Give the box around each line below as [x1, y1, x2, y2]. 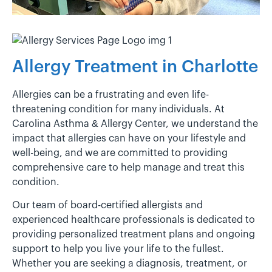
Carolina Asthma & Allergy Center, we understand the [12, 118, 258, 129]
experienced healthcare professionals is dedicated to [12, 215, 255, 225]
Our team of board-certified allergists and [12, 200, 203, 211]
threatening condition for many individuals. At [12, 104, 225, 114]
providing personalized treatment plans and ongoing [12, 229, 255, 240]
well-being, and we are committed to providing [12, 148, 228, 158]
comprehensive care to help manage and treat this [12, 162, 245, 172]
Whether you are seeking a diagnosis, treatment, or [12, 259, 247, 269]
